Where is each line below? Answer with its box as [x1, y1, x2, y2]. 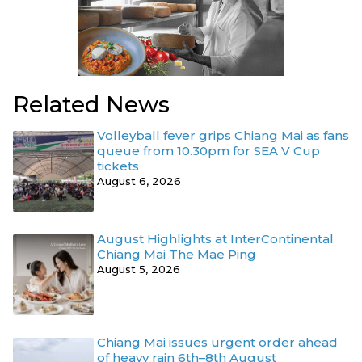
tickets [97, 158, 139, 175]
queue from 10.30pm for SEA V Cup [97, 143, 320, 159]
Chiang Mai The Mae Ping [97, 246, 256, 263]
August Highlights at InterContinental [97, 231, 334, 247]
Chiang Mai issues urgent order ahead [97, 335, 338, 351]
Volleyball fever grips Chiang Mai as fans [97, 128, 349, 144]
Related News [13, 90, 170, 119]
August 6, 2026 [97, 175, 181, 188]
